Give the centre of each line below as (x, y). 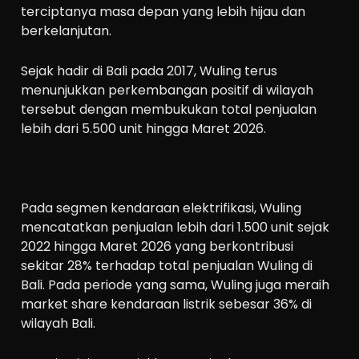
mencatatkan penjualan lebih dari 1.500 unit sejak (175, 227)
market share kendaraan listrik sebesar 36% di (167, 304)
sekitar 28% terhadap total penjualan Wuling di (167, 265)
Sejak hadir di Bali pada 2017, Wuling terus (149, 71)
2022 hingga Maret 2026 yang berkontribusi (157, 246)
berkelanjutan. (67, 31)
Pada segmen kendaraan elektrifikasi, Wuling (161, 208)
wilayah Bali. (58, 323)
